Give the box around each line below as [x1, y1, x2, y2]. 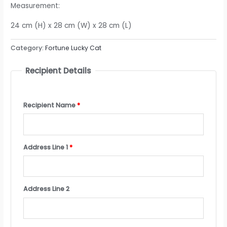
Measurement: [11, 1, 60, 11]
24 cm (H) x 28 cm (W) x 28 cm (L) [11, 20, 132, 30]
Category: [11, 43, 46, 52]
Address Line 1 [23, 142, 69, 152]
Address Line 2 [23, 184, 69, 194]
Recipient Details [25, 65, 92, 77]
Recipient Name [23, 100, 77, 109]
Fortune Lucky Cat [45, 43, 102, 52]
